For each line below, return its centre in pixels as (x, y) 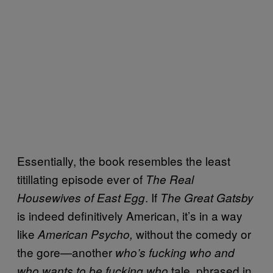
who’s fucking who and (175, 252)
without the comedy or (192, 233)
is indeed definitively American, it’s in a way (130, 215)
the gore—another (66, 252)
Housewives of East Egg (81, 197)
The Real (170, 179)
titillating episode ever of (81, 179)
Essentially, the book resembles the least (124, 160)
